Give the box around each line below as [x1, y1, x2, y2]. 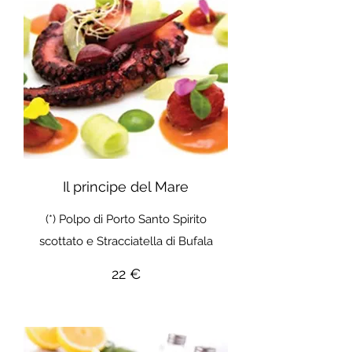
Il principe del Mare [63, 178, 189, 196]
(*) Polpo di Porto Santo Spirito [45, 212, 207, 227]
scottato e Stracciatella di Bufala [38, 234, 213, 249]
